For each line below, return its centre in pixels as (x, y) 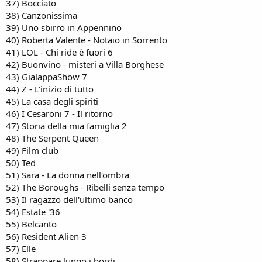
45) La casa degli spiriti (52, 101)
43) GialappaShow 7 (46, 76)
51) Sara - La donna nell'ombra (68, 175)
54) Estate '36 (33, 211)
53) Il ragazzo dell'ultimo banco (69, 199)
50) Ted (21, 162)
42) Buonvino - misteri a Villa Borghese (85, 64)
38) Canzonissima (42, 15)
